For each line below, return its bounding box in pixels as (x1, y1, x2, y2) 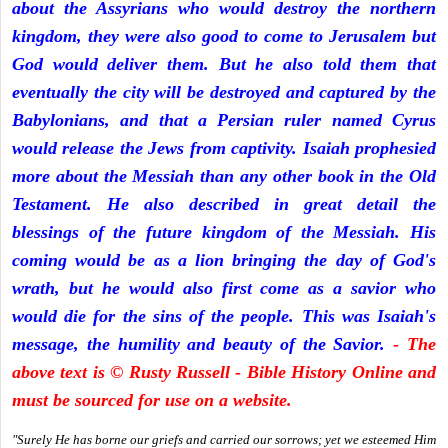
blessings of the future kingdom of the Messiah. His (12, 222, 436, 243)
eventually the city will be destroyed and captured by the (12, 82, 436, 103)
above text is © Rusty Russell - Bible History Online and (12, 362, 436, 383)
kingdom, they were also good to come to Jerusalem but (12, 26, 436, 47)
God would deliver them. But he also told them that (12, 54, 436, 75)
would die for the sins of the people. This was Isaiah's (12, 306, 436, 327)
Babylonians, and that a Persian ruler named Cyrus (12, 110, 436, 131)
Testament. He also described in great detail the (12, 194, 436, 215)
